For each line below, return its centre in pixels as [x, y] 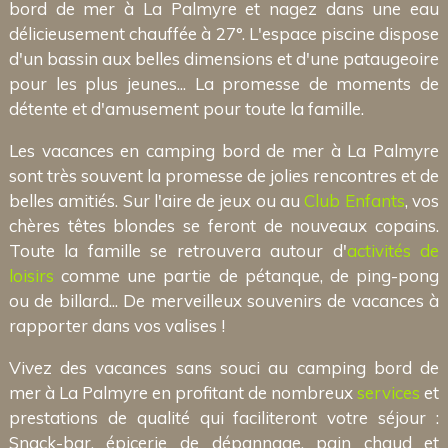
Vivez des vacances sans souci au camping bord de [224, 367]
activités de [393, 250]
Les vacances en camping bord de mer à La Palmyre [224, 150]
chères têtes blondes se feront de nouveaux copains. [224, 225]
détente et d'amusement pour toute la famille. [186, 108]
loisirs [31, 275]
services [389, 392]
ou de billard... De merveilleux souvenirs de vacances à [224, 300]
